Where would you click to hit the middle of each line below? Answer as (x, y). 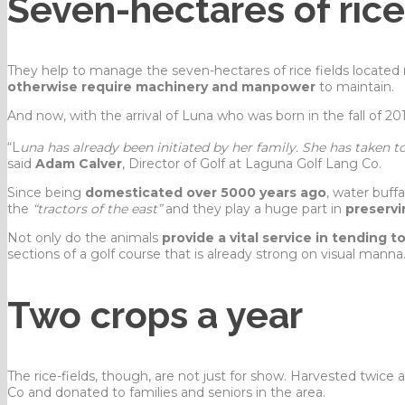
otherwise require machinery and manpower (161, 87)
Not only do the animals (85, 237)
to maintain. (355, 87)
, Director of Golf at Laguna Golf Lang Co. (252, 163)
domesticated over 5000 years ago (206, 192)
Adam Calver (79, 163)
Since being (46, 192)
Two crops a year (155, 315)
